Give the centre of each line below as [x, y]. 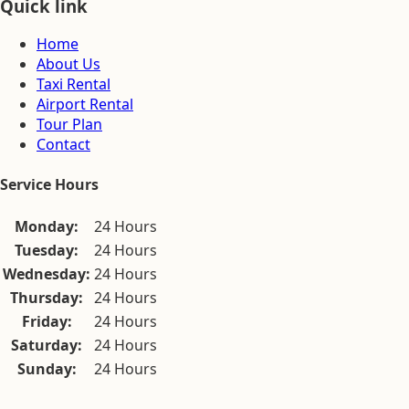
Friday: [47, 321]
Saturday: [47, 345]
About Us [68, 64]
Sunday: [47, 368]
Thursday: [47, 297]
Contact [63, 145]
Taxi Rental [73, 84]
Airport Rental [85, 105]
